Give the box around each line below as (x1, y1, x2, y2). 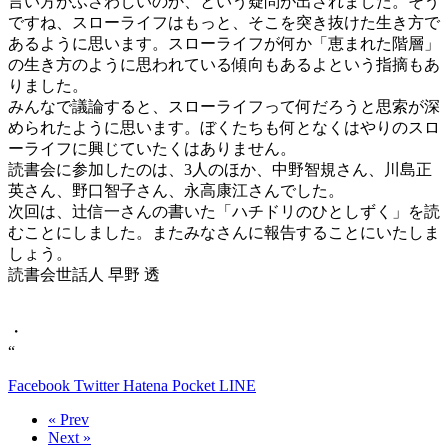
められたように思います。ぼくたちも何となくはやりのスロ (8, 119, 440, 137)
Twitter (70, 377, 119, 395)
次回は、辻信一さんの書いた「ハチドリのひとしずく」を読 (8, 203, 440, 221)
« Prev (48, 411, 89, 429)
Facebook (8, 377, 70, 395)
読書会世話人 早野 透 (8, 266, 160, 284)
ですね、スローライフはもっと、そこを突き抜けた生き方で (8, 14, 440, 32)
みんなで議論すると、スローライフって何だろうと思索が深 (8, 98, 440, 116)
